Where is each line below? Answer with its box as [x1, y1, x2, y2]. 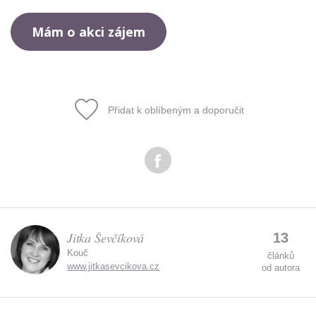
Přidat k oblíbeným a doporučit [107, 104, 244, 116]
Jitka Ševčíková [67, 229, 145, 246]
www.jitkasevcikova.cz [67, 260, 159, 272]
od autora [262, 262, 300, 273]
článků [267, 250, 294, 261]
